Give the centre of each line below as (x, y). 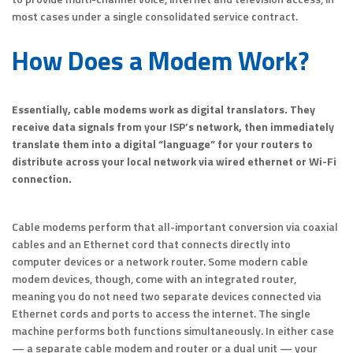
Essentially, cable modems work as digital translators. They (163, 110)
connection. (42, 179)
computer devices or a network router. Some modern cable (160, 262)
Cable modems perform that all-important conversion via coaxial (175, 227)
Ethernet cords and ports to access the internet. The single (161, 314)
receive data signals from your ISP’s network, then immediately (173, 127)
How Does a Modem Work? (161, 61)
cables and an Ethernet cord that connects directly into (151, 244)
